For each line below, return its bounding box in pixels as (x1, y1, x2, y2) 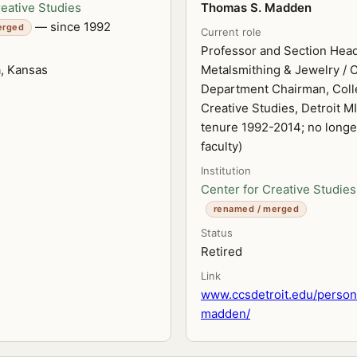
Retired (201, 244, 242, 259)
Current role (201, 25, 261, 38)
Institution (201, 164, 251, 177)
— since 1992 (32, 19, 112, 34)
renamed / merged (214, 203, 300, 215)
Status (201, 226, 233, 239)
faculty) (201, 139, 242, 154)
